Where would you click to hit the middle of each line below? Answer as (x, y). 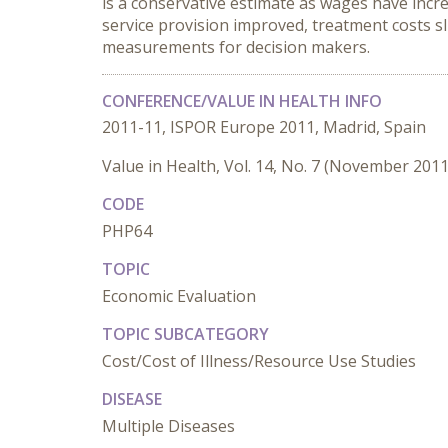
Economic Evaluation (179, 296)
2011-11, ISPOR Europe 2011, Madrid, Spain (264, 127)
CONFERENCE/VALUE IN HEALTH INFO (242, 101)
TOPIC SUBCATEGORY (185, 334)
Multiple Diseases (168, 426)
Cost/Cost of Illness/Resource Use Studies (259, 361)
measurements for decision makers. (236, 47)
